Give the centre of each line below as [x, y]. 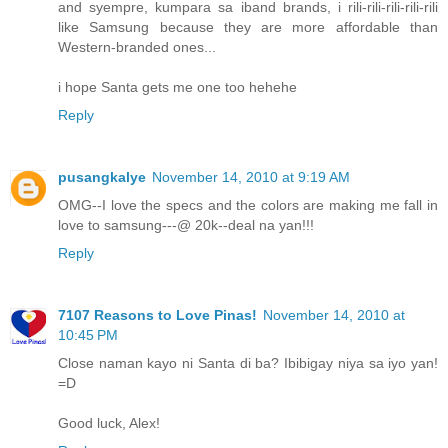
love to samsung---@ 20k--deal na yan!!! [186, 225]
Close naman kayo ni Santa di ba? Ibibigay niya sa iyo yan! [248, 363]
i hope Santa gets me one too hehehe [177, 87]
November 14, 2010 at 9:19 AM [251, 177]
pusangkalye [102, 177]
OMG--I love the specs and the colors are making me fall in [248, 205]
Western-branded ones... [137, 47]
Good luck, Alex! [109, 423]
